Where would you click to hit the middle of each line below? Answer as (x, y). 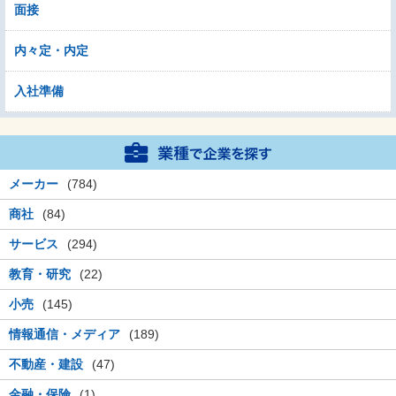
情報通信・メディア (65, 335)
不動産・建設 (46, 365)
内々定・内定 (51, 51)
